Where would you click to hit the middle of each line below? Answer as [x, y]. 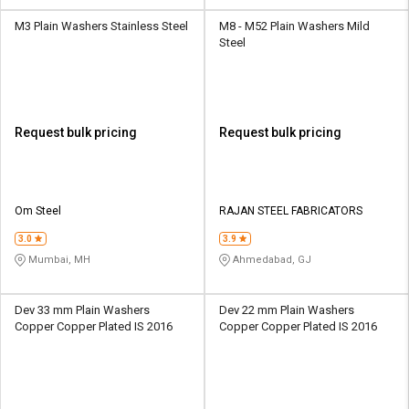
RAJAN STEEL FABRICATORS [291, 211]
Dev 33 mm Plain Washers [82, 310]
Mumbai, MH [58, 260]
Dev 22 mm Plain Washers [287, 310]
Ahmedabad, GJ [271, 260]
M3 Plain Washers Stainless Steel [101, 26]
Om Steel [38, 211]
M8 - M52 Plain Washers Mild [294, 26]
